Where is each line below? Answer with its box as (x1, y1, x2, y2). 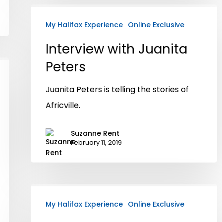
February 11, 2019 (71, 137, 122, 147)
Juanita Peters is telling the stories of (46, 83, 189, 95)
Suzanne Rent (71, 128, 119, 138)
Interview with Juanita (46, 40, 187, 58)
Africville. (46, 99, 80, 111)
